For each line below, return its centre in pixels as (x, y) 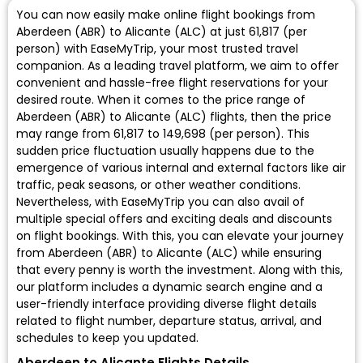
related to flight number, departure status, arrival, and (169, 321)
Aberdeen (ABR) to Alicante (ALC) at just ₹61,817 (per (162, 32)
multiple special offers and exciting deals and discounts (174, 219)
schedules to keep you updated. (107, 338)
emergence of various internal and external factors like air (181, 168)
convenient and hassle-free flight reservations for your (172, 83)
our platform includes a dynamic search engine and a (169, 287)
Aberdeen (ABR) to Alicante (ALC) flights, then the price (174, 117)
